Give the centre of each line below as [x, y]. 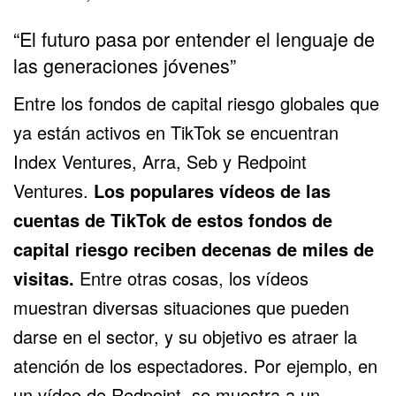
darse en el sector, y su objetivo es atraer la [185, 336]
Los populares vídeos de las [212, 190]
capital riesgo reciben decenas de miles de [194, 248]
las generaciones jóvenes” [125, 65]
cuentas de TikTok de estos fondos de [173, 219]
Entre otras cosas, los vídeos [194, 278]
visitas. [46, 278]
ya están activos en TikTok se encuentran [176, 132]
